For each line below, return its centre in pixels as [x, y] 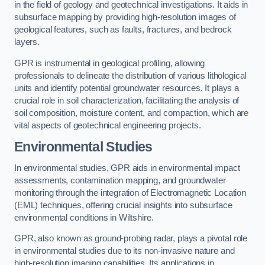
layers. [27, 42]
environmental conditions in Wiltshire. [84, 217]
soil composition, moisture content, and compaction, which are [132, 113]
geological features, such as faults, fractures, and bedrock [123, 29]
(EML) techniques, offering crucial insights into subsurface [123, 205]
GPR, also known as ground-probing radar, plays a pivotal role [131, 239]
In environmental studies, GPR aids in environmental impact [127, 168]
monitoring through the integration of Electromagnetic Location [130, 193]
